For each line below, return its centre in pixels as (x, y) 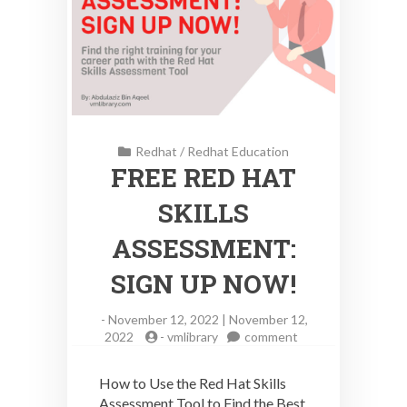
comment (271, 337)
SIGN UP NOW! (203, 284)
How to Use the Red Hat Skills (193, 383)
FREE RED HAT (203, 178)
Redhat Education (238, 152)
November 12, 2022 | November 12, (208, 320)
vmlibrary (193, 337)
